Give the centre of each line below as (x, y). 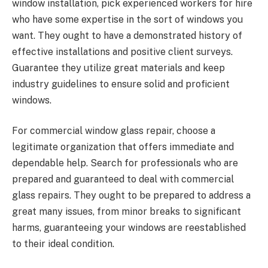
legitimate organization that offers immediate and (123, 147)
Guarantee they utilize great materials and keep (118, 68)
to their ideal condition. (63, 244)
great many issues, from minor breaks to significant (127, 212)
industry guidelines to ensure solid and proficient (121, 84)
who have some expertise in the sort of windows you (127, 19)
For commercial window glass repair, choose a (114, 131)
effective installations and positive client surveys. (122, 51)
